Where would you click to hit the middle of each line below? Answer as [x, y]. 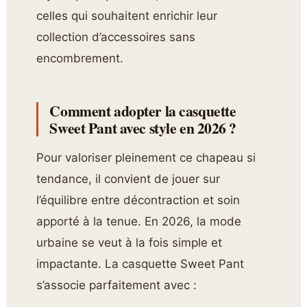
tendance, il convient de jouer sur [128, 179]
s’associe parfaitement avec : [117, 285]
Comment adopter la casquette [143, 110]
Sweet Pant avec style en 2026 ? [143, 127]
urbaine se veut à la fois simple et [130, 242]
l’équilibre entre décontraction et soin [138, 200]
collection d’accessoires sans [116, 37]
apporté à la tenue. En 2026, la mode [139, 221]
